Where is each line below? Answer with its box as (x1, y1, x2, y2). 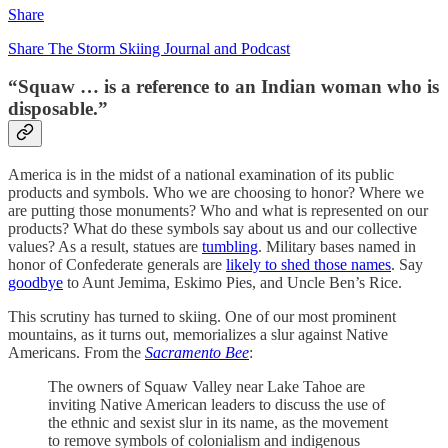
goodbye (8, 273, 63, 291)
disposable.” (8, 98, 108, 120)
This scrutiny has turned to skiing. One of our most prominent (8, 307, 396, 325)
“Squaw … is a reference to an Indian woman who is (8, 76, 439, 98)
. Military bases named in (258, 237, 416, 255)
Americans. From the (8, 343, 145, 361)
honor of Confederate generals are (8, 255, 226, 273)
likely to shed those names (226, 255, 391, 273)
